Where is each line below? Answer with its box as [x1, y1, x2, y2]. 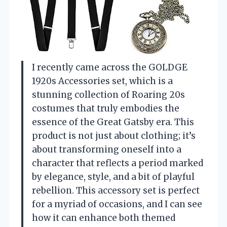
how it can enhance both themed [32, 212, 175, 223]
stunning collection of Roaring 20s [32, 89, 185, 100]
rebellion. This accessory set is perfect [32, 184, 200, 196]
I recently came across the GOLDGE [32, 61, 187, 73]
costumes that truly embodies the [32, 102, 179, 114]
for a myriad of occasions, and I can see [32, 198, 202, 210]
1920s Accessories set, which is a [32, 75, 173, 87]
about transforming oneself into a [32, 143, 181, 155]
